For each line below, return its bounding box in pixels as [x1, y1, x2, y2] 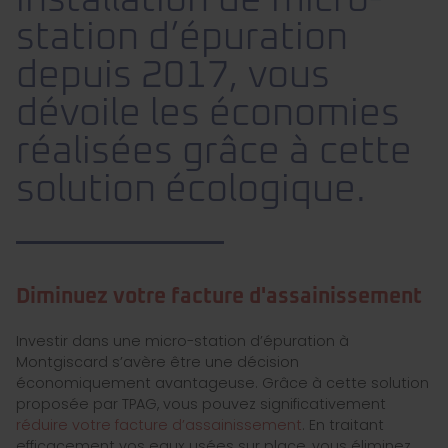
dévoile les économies [16, 95, 400, 134]
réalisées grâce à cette [16, 133, 412, 172]
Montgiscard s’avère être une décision [16, 352, 299, 373]
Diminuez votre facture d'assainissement [16, 287, 422, 308]
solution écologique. [16, 171, 366, 210]
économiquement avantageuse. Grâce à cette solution [16, 373, 429, 394]
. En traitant [302, 415, 384, 436]
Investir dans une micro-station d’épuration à [16, 331, 349, 352]
